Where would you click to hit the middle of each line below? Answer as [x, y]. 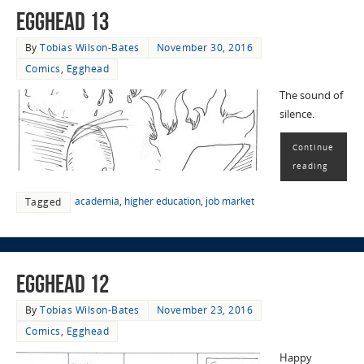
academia [97, 201]
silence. [297, 114]
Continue [313, 147]
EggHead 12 [62, 284]
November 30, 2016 [205, 47]
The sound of [311, 95]
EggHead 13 [62, 21]
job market [230, 201]
